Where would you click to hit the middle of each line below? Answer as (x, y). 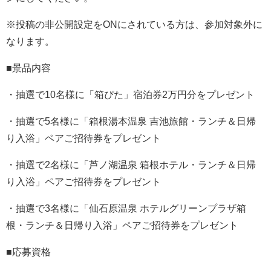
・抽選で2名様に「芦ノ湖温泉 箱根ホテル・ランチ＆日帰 (131, 165)
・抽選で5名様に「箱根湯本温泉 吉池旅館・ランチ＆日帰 (131, 122)
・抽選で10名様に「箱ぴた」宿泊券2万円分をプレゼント (130, 95)
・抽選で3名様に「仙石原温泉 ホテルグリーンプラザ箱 (126, 209)
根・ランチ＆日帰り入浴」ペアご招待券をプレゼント (122, 226)
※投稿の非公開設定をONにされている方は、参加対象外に (134, 25)
